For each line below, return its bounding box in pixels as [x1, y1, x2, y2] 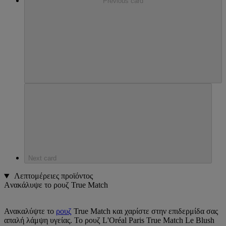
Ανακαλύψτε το [4, 207, 56, 216]
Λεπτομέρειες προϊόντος [12, 172, 93, 181]
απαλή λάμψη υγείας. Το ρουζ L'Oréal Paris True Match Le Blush [4, 216, 214, 225]
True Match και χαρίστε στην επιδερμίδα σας [72, 207, 218, 216]
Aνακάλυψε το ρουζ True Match [4, 181, 108, 190]
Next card [28, 154, 56, 162]
